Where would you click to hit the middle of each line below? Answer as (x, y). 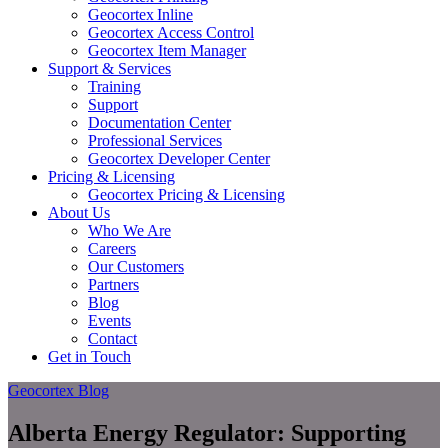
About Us (79, 212)
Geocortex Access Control (171, 32)
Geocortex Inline (140, 14)
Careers (112, 248)
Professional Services (155, 140)
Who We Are (129, 230)
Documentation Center (159, 122)
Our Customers (136, 266)
